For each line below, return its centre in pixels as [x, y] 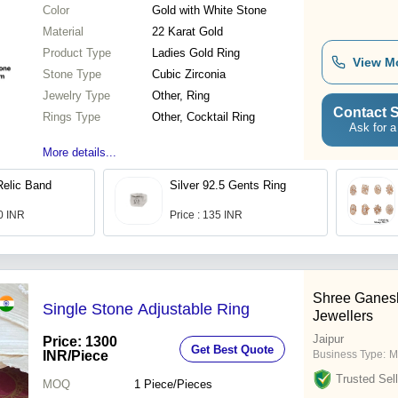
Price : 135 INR [206, 215]
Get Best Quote [232, 349]
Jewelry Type [76, 96]
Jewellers [343, 316]
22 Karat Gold [187, 32]
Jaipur [328, 339]
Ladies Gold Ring [196, 53]
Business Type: [349, 355]
